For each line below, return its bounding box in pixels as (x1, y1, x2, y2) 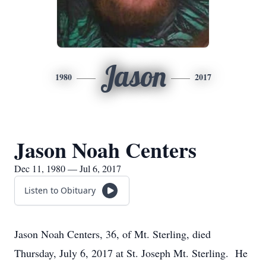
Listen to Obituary (24, 185, 96, 196)
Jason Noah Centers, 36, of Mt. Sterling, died (14, 227, 211, 241)
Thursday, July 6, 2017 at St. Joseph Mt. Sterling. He (14, 246, 248, 260)
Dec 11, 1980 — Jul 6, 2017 (14, 162, 121, 175)
